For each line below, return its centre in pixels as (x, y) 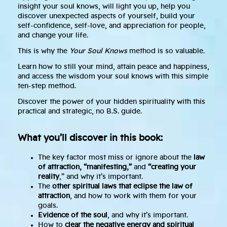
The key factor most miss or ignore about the (116, 158)
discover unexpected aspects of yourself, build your (106, 16)
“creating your (172, 167)
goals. (48, 206)
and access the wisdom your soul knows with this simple (113, 77)
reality (49, 177)
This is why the (44, 51)
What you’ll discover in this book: (90, 139)
